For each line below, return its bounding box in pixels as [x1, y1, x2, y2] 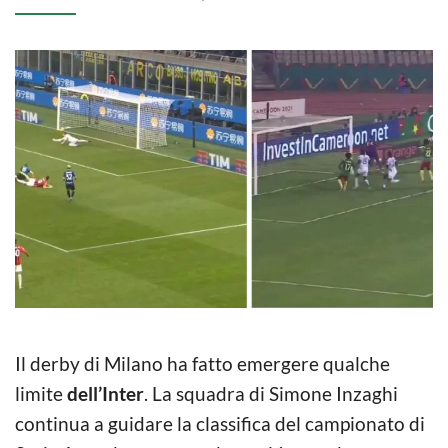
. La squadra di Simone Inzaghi [144, 381, 398, 405]
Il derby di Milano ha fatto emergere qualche [15, 351, 390, 375]
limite [15, 381, 67, 405]
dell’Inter [67, 381, 144, 405]
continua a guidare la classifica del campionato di [15, 411, 425, 435]
